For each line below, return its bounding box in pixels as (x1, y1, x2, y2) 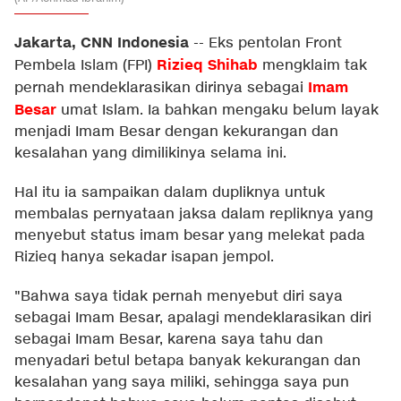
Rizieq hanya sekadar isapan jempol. (14, 248, 274, 267)
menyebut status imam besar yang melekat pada (14, 226, 365, 245)
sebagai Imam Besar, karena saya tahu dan (14, 330, 323, 349)
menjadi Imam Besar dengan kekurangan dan (14, 123, 338, 141)
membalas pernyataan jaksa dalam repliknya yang (14, 205, 373, 224)
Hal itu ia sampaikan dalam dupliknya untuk (14, 183, 325, 202)
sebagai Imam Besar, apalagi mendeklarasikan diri (14, 309, 371, 328)
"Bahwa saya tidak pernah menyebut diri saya (14, 287, 343, 306)
